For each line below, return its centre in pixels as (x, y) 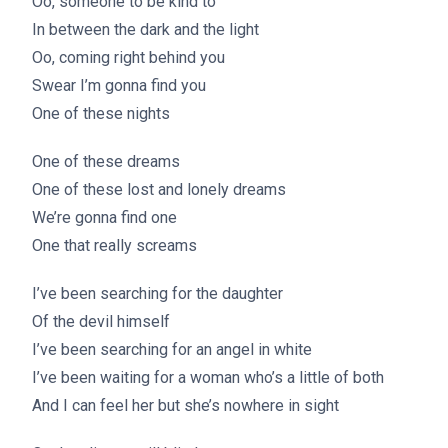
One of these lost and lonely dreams (159, 189)
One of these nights (101, 113)
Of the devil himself (101, 321)
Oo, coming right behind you (128, 57)
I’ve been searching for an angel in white (172, 349)
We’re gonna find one (104, 217)
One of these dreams (106, 161)
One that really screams (114, 245)
